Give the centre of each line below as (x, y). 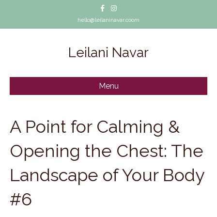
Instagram (121, 5)
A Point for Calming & (95, 126)
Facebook (108, 5)
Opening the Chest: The (107, 151)
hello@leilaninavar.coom (108, 20)
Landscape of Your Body (107, 175)
